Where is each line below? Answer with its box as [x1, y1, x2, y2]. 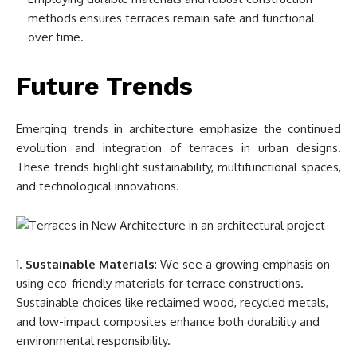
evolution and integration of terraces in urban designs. [16, 139, 341, 155]
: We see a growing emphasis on [155, 256, 330, 272]
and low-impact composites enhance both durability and [16, 313, 320, 329]
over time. [28, 29, 84, 45]
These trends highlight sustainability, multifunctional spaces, [16, 159, 341, 175]
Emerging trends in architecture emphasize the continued [16, 120, 341, 136]
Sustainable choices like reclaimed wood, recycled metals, [16, 294, 328, 310]
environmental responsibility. [16, 332, 171, 348]
